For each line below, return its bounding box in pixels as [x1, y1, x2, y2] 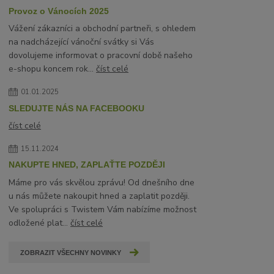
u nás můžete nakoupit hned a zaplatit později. [9, 190, 190, 202]
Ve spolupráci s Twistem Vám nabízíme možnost [9, 203, 197, 215]
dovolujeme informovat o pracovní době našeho [9, 50, 193, 62]
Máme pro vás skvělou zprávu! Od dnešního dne [9, 176, 195, 188]
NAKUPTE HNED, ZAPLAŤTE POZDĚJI [9, 160, 166, 170]
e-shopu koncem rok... [9, 63, 97, 75]
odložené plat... [9, 217, 71, 229]
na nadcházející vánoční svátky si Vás [9, 36, 155, 48]
